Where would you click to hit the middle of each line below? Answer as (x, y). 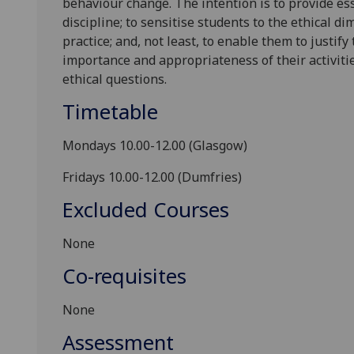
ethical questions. (115, 79)
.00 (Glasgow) (208, 146)
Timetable (110, 112)
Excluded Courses (146, 210)
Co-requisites (124, 277)
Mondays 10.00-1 (112, 146)
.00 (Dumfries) (200, 177)
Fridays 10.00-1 (107, 177)
